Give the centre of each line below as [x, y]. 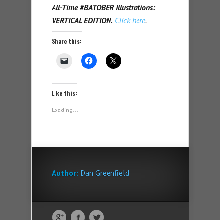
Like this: [64, 93]
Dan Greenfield [105, 173]
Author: [65, 173]
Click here [130, 20]
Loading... [65, 110]
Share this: [67, 41]
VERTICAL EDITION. [82, 20]
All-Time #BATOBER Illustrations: [103, 7]
